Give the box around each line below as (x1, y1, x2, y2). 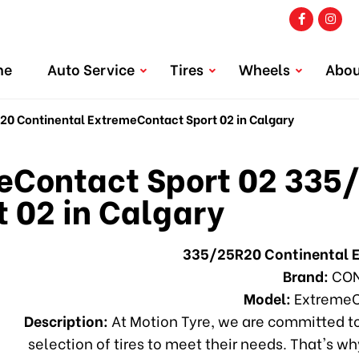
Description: (24, 309, 109, 332)
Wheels (239, 57, 291, 79)
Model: (243, 287, 291, 309)
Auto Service (47, 57, 135, 79)
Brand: (282, 264, 329, 287)
